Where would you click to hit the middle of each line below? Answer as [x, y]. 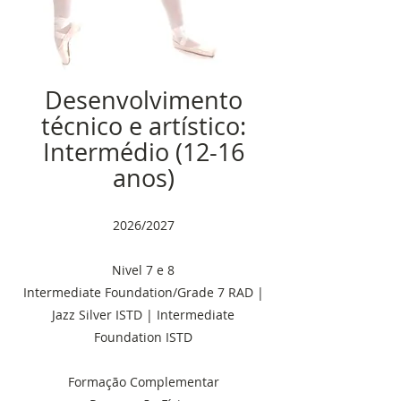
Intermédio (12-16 [143, 152]
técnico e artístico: [143, 126]
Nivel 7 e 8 [143, 270]
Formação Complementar [143, 382]
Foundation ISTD [143, 337]
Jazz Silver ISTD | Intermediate [143, 315]
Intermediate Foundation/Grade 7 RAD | [143, 292]
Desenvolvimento [143, 100]
